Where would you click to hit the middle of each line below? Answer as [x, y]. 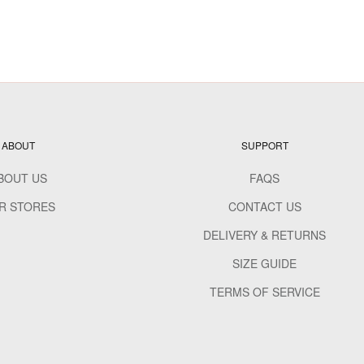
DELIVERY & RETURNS [265, 235]
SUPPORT [264, 145]
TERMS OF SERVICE [264, 292]
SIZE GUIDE [265, 264]
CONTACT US [264, 207]
